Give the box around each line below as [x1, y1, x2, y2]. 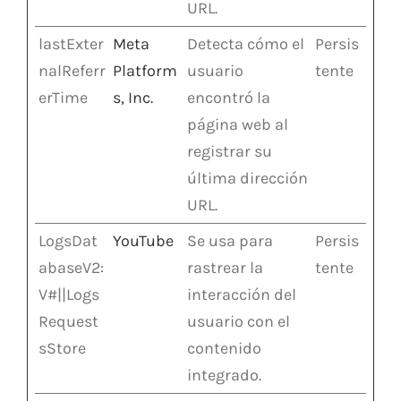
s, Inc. [113, 87, 153, 107]
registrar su [187, 141, 272, 161]
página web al [187, 114, 288, 134]
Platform [113, 60, 177, 81]
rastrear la [187, 257, 263, 277]
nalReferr [38, 60, 106, 81]
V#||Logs [38, 284, 99, 304]
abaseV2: [38, 257, 104, 277]
